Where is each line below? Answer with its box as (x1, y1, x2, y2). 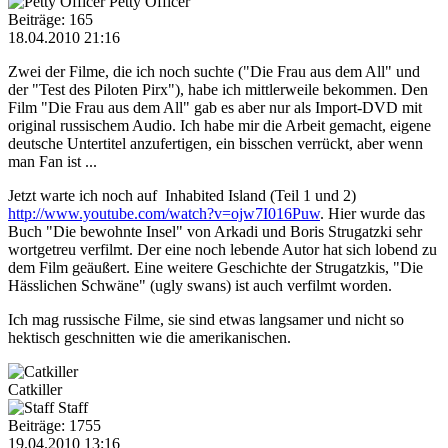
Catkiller (8, 380, 62, 398)
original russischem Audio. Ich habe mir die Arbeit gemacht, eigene (8, 116, 431, 134)
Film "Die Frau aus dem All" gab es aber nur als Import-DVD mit (8, 98, 422, 116)
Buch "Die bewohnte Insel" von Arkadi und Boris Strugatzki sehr (8, 222, 422, 240)
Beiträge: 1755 (8, 416, 101, 434)
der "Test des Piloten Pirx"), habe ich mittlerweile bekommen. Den (8, 80, 428, 98)
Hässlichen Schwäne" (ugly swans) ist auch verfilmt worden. (8, 276, 392, 294)
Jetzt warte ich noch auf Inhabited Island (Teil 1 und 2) (8, 186, 356, 204)
